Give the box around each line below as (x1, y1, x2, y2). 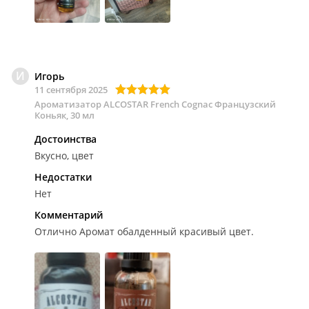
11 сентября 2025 (34, 83, 108, 96)
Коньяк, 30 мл (34, 109, 94, 121)
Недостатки (34, 170, 92, 183)
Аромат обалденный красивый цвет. (79, 225, 254, 238)
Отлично (34, 225, 79, 238)
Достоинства (34, 132, 97, 146)
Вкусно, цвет (34, 149, 94, 162)
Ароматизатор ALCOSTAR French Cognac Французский (34, 98, 276, 110)
